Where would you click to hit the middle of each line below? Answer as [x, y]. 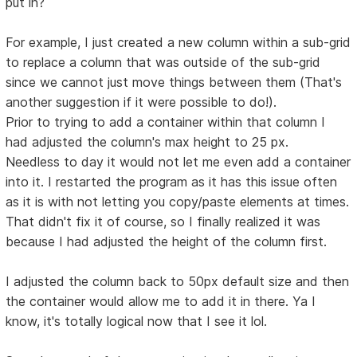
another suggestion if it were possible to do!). [141, 102]
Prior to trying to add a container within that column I [166, 122]
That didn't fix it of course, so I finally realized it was [163, 222]
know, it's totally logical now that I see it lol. [137, 322]
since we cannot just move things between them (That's [174, 82]
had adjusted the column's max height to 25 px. [147, 142]
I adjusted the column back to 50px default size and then [178, 282]
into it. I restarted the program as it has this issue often [172, 182]
